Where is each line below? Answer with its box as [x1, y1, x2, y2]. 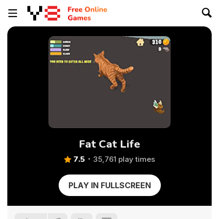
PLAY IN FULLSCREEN [68, 180, 151, 190]
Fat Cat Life [79, 137, 140, 152]
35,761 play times [93, 154, 155, 164]
